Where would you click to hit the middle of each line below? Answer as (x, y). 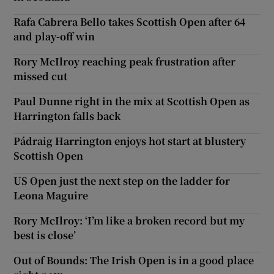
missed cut (41, 76)
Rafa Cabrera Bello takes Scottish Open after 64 (130, 21)
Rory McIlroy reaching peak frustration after (125, 61)
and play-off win (54, 36)
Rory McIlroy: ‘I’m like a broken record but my (129, 220)
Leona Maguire (51, 195)
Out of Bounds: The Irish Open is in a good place (134, 260)
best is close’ (45, 235)
